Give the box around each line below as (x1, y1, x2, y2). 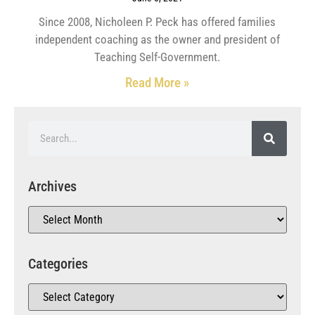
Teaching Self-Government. (94, 49, 221, 64)
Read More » (125, 74, 190, 91)
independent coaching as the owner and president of (34, 32, 280, 46)
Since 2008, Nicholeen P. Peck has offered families (39, 14, 276, 29)
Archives (28, 177, 77, 195)
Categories (28, 255, 88, 272)
